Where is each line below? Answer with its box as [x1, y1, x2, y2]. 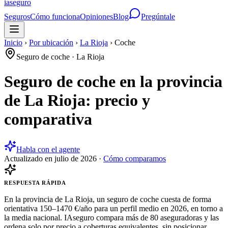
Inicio [4, 38, 22, 47]
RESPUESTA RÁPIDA [4, 179, 67, 186]
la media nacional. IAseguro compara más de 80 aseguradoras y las [4, 213, 219, 222]
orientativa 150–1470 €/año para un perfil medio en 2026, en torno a [4, 204, 223, 213]
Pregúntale [141, 12, 175, 21]
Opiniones [80, 12, 113, 21]
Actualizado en [4, 154, 54, 163]
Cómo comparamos [103, 154, 166, 163]
